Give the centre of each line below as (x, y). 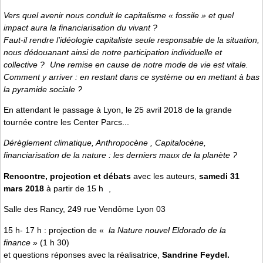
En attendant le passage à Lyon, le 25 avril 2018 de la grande (118, 110)
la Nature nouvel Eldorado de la (166, 230)
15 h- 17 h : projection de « (55, 230)
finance (17, 242)
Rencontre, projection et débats (67, 176)
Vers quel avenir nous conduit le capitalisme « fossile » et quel (119, 15)
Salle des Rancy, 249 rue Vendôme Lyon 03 (85, 209)
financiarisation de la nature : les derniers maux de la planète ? (120, 155)
